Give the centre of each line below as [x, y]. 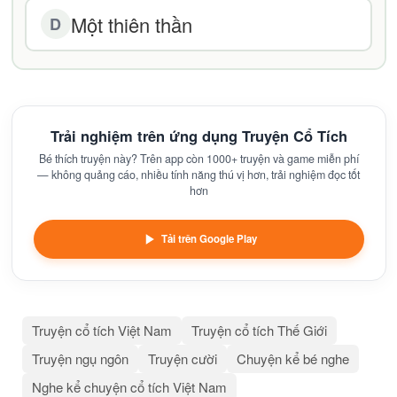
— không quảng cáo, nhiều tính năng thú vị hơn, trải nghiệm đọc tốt [198, 175]
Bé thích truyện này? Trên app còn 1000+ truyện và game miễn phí [198, 159]
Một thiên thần [131, 24]
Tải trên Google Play [209, 239]
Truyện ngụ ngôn [80, 358]
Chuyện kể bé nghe [293, 358]
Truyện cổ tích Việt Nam [102, 330]
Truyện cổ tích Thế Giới [259, 330]
